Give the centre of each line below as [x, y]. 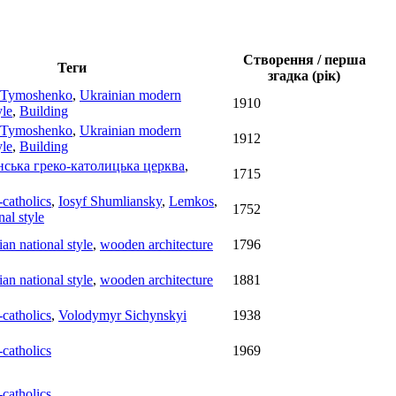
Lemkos [191, 202]
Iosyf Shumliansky [110, 202]
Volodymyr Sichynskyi [122, 316]
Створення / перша [304, 60]
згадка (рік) [304, 76]
